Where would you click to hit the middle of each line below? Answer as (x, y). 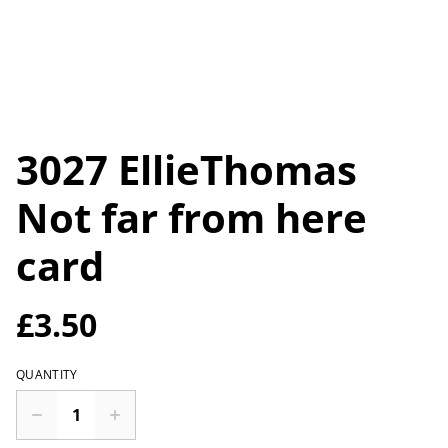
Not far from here (191, 217)
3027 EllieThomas (186, 169)
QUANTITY (47, 374)
